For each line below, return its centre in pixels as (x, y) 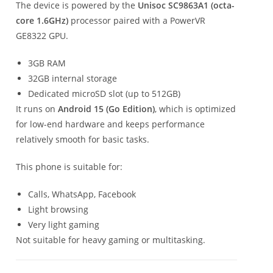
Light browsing (58, 209)
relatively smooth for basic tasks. (83, 139)
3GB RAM (47, 63)
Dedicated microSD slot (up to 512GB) (104, 93)
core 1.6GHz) (42, 20)
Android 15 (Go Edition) (106, 108)
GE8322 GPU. (42, 35)
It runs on (37, 108)
